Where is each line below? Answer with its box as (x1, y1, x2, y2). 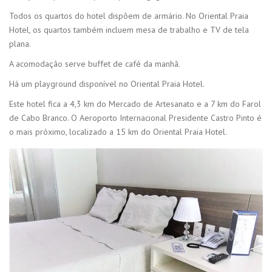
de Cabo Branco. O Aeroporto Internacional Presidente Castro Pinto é (9, 112, 262, 124)
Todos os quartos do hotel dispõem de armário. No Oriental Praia (9, 10, 248, 22)
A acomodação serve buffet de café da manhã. (9, 58, 180, 70)
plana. (9, 38, 31, 50)
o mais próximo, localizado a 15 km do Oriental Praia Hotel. (9, 126, 227, 138)
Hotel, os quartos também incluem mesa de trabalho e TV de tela (9, 24, 249, 36)
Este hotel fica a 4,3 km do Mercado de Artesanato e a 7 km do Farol (9, 98, 261, 110)
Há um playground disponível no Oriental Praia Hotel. (9, 78, 205, 90)
